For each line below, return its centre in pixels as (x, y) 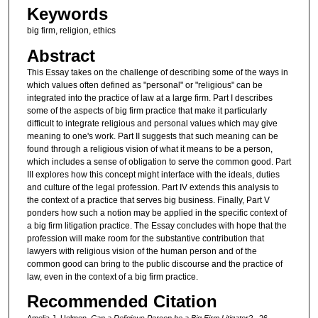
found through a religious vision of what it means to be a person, (149, 149)
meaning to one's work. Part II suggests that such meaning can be (152, 136)
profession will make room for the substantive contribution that (145, 238)
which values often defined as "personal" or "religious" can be (144, 85)
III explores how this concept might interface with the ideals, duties (153, 174)
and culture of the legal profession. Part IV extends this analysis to (153, 187)
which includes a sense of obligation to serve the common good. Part (159, 161)
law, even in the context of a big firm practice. (112, 276)
